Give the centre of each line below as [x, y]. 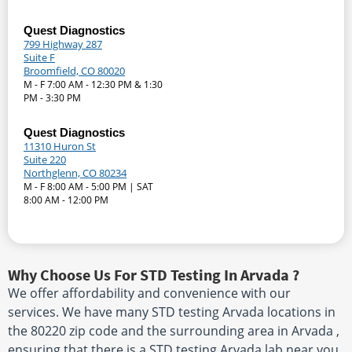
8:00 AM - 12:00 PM [66, 200]
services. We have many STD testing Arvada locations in [172, 312]
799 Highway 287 [63, 44]
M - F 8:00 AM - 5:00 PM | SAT [88, 187]
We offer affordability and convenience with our [149, 293]
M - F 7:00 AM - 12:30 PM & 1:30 [93, 85]
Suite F [39, 58]
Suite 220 [45, 160]
